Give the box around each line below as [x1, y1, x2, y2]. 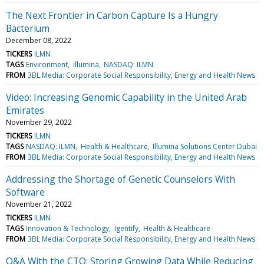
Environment [26, 59, 68, 70]
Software [6, 185, 45, 199]
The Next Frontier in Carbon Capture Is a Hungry [6, 8, 218, 22]
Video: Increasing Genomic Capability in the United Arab [6, 90, 247, 104]
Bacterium [6, 21, 49, 35]
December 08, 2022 [6, 35, 71, 45]
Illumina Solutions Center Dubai [152, 141, 257, 151]
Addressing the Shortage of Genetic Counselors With [6, 172, 235, 186]
